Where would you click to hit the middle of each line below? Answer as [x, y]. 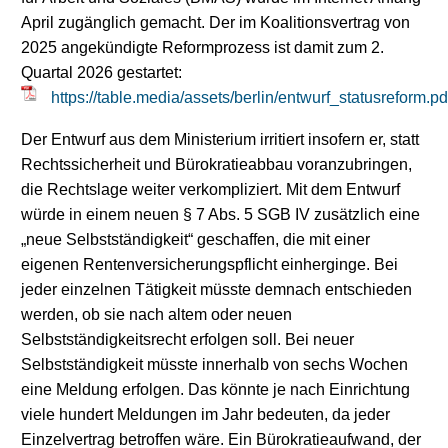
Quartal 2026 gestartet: [101, 72]
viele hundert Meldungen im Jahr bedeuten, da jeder [205, 415]
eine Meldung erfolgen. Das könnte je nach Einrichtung [215, 390]
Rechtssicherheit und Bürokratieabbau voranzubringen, [216, 165]
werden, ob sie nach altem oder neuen [156, 315]
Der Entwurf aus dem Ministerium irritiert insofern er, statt [220, 140]
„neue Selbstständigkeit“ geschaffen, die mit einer [195, 240]
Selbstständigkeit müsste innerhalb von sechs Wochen [214, 365]
